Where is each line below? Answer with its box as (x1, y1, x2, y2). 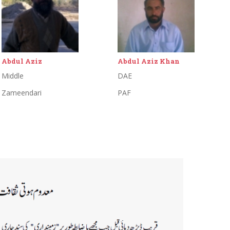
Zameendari (1, 88, 42, 98)
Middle (1, 71, 24, 81)
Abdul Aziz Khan (118, 56, 180, 66)
